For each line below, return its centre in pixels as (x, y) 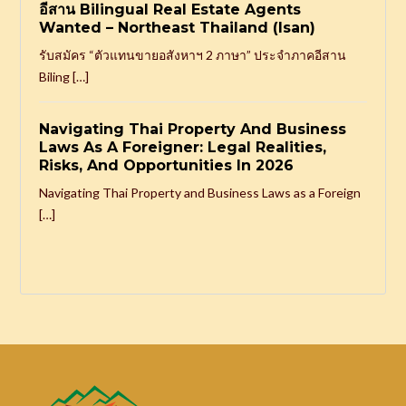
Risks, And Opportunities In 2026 (167, 165)
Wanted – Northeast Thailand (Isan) (178, 27)
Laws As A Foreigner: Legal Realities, (183, 147)
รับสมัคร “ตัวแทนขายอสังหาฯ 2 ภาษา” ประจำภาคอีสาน (193, 54)
